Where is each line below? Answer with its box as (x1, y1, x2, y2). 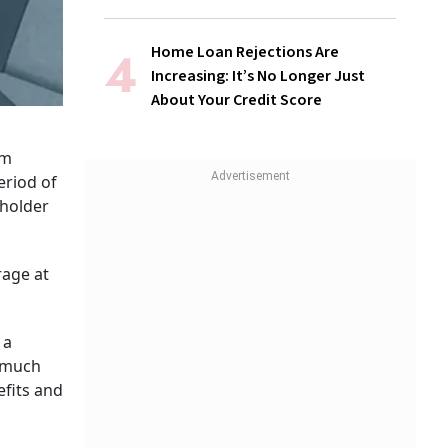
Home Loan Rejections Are (151, 41, 339, 64)
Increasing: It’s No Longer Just (151, 65, 365, 88)
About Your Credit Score (151, 89, 322, 112)
